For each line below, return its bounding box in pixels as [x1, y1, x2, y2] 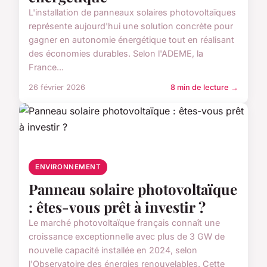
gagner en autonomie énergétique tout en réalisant [29, 34, 234, 45]
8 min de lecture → [170, 82, 238, 92]
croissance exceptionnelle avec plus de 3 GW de [29, 231, 225, 241]
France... [29, 61, 64, 72]
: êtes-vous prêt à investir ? [29, 197, 206, 216]
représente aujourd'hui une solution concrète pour [29, 20, 233, 31]
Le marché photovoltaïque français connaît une [29, 217, 220, 228]
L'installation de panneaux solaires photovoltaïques [29, 7, 236, 17]
